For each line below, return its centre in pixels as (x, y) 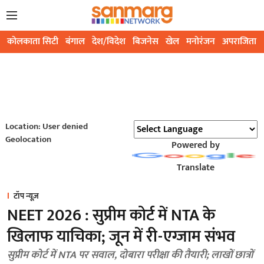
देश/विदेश (109, 42)
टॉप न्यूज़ (26, 196)
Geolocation (28, 140)
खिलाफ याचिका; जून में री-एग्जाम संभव (121, 237)
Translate (195, 168)
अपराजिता (239, 42)
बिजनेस (146, 42)
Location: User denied (46, 127)
